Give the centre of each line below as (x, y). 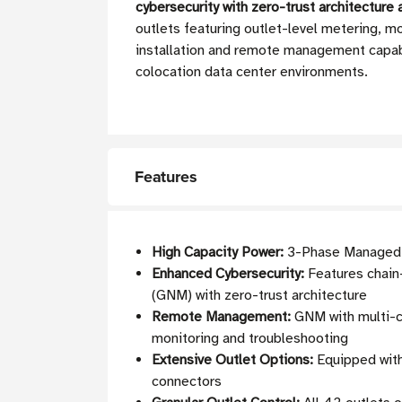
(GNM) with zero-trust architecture (260, 296)
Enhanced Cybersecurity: (228, 274)
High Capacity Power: (218, 253)
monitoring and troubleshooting (250, 339)
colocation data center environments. (252, 72)
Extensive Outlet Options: (233, 360)
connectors (187, 382)
